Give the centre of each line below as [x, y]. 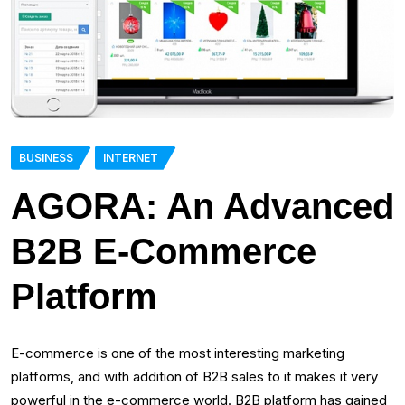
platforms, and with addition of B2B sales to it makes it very [194, 376]
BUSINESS [46, 157]
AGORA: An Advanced [202, 206]
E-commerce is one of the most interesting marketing [178, 353]
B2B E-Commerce [164, 251]
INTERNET [131, 157]
